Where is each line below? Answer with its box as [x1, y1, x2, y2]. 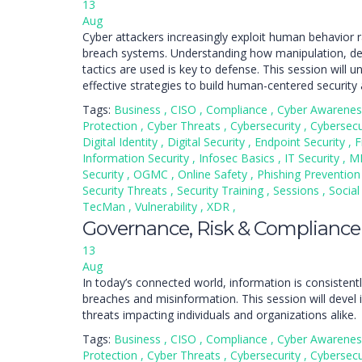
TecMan [82, 199, 128, 214]
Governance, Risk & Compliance [82, 217, 360, 240]
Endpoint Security [255, 134, 348, 149]
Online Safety [178, 166, 250, 182]
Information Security [82, 150, 192, 166]
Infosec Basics [199, 150, 278, 166]
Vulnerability [135, 199, 200, 214]
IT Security [284, 150, 343, 166]
